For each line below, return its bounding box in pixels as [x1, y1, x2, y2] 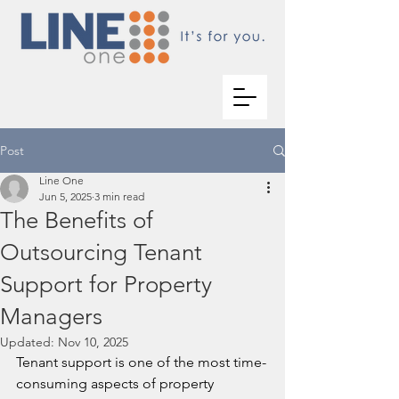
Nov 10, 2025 [58, 334, 128, 350]
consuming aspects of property [16, 375, 217, 392]
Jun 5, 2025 [39, 190, 92, 203]
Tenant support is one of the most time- [16, 354, 266, 370]
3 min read [94, 190, 144, 203]
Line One [39, 174, 84, 187]
